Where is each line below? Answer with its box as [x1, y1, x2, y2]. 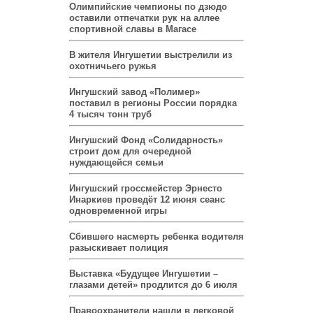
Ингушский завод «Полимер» [69, 87, 200, 98]
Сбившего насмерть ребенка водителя [69, 231, 244, 242]
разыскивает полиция [69, 242, 168, 254]
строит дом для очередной [69, 146, 191, 157]
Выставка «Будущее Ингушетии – [69, 268, 218, 279]
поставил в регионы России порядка [69, 98, 237, 109]
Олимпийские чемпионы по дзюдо [69, 1, 227, 13]
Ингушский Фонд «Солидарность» [69, 135, 223, 146]
